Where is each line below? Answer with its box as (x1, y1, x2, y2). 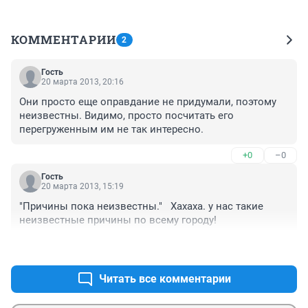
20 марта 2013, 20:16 (41, 76, 124, 87)
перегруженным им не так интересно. (19, 122, 203, 135)
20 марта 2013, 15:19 (41, 181, 124, 191)
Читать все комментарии (99, 272, 231, 285)
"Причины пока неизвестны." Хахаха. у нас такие (19, 199, 263, 212)
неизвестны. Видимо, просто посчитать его (19, 109, 234, 122)
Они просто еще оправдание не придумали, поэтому (19, 95, 276, 108)
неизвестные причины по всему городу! (19, 213, 217, 226)
